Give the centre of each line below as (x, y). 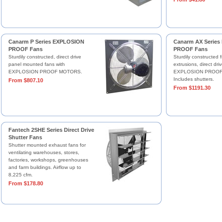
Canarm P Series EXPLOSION (46, 42)
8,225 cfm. (20, 175)
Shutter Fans (25, 137)
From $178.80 (26, 183)
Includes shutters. (194, 79)
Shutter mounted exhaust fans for (47, 145)
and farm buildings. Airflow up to (45, 167)
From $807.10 (26, 80)
